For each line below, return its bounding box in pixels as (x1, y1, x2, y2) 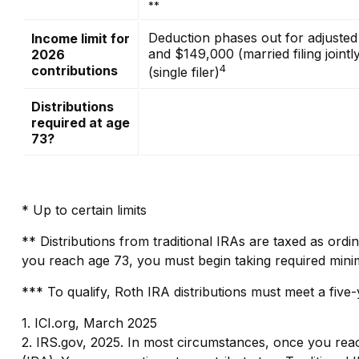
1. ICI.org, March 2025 (21, 314, 157, 331)
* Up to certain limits (21, 201, 147, 218)
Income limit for (30, 30, 130, 46)
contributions (30, 62, 118, 79)
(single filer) (147, 64, 220, 81)
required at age (30, 114, 130, 131)
